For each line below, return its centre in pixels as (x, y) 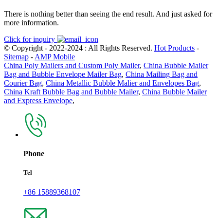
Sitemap (16, 57)
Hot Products (174, 48)
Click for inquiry (30, 39)
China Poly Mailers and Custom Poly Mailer (72, 65)
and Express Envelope (38, 100)
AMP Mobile (55, 57)
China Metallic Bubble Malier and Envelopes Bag (122, 83)
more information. (31, 23)
